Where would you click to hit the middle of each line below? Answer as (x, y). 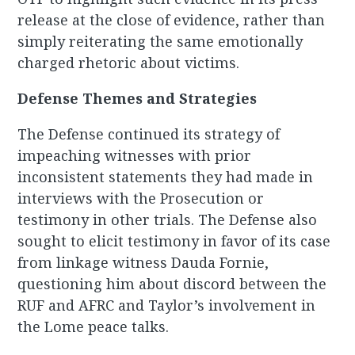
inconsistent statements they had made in (166, 177)
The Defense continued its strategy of (149, 134)
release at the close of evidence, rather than (172, 20)
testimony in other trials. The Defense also (168, 220)
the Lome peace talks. (94, 327)
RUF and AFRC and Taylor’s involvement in (167, 305)
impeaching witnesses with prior (135, 156)
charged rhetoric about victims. (129, 63)
